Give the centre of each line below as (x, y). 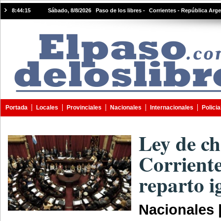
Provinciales (84, 108)
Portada (17, 108)
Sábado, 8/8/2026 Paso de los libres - (96, 10)
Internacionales (172, 108)
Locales (47, 108)
